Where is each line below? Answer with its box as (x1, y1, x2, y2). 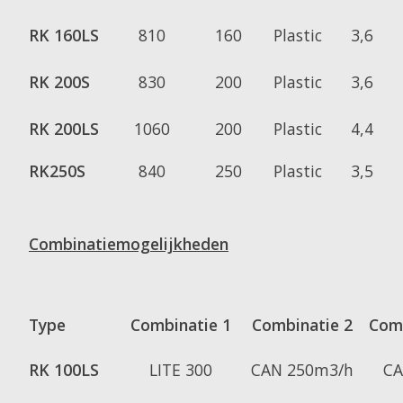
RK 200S (29, 70, 90, 93)
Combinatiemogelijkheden (29, 233, 228, 255)
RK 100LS (29, 359, 99, 381)
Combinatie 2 (252, 314, 353, 336)
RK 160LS (29, 23, 99, 46)
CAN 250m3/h (251, 359, 354, 381)
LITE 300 (148, 359, 212, 381)
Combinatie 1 (130, 314, 231, 336)
